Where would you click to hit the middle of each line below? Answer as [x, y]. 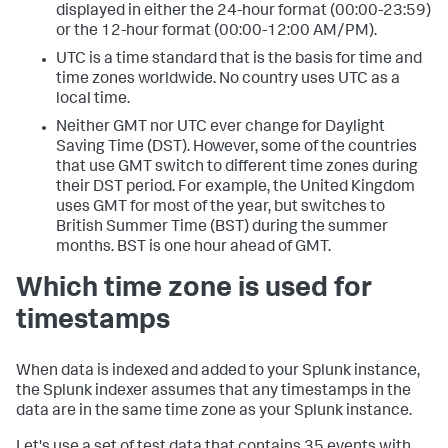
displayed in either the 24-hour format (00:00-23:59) [243, 11]
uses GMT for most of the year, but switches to [220, 207]
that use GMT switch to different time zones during [237, 167]
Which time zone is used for [194, 289]
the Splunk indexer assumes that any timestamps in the [213, 391]
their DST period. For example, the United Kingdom [235, 187]
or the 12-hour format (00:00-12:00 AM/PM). [216, 31]
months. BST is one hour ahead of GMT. [193, 247]
